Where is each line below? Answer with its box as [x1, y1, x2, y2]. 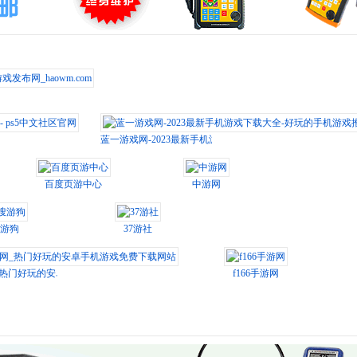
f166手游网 [233, 268, 279, 279]
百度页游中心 [45, 178, 102, 190]
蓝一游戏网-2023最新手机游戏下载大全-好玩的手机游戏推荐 [100, 134, 355, 145]
